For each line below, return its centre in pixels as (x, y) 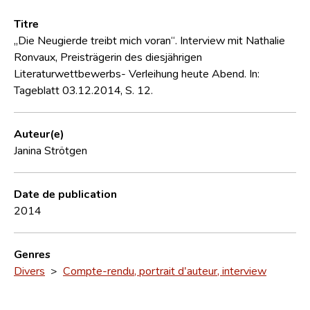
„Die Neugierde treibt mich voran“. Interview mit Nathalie (149, 40)
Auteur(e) (39, 133)
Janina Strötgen (51, 150)
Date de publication (65, 193)
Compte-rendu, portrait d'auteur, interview (165, 270)
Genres (32, 254)
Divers (29, 270)
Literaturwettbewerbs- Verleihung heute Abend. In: (137, 73)
